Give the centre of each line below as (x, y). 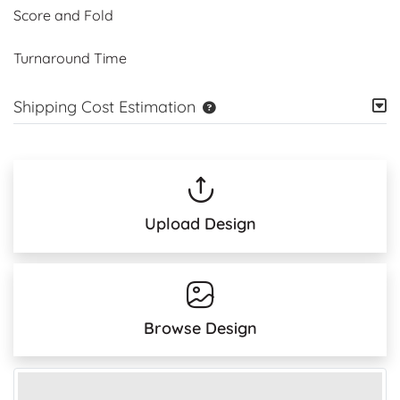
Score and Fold (63, 15)
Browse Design (200, 328)
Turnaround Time (70, 58)
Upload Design (200, 224)
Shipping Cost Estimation (104, 106)
